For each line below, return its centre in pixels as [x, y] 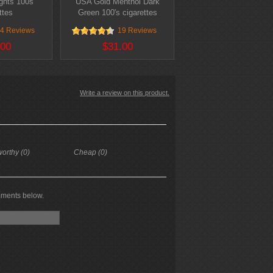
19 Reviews [137, 30]
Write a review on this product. [125, 93]
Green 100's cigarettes [117, 12]
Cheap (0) [91, 152]
